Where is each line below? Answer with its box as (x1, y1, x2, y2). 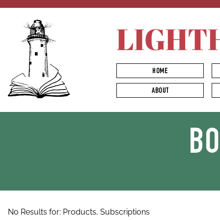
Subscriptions (100, 207, 150, 217)
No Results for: (8, 207, 63, 217)
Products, (63, 207, 100, 217)
